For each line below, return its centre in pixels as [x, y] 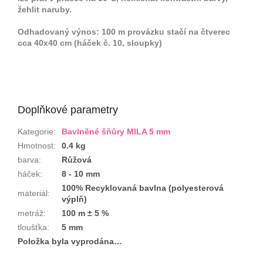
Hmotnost [36, 146]
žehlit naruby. [45, 10]
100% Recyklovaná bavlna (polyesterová [143, 188]
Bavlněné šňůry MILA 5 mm [116, 132]
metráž [31, 213]
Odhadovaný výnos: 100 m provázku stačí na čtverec [124, 32]
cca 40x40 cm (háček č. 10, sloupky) [90, 43]
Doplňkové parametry [68, 110]
